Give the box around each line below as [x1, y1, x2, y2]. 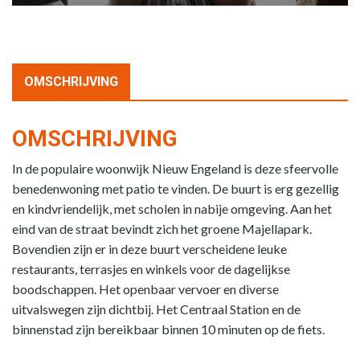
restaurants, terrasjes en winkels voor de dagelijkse [12, 261, 290, 276]
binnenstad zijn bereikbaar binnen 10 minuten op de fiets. [12, 321, 325, 337]
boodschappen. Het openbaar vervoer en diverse [12, 281, 279, 297]
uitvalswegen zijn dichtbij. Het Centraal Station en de [12, 301, 301, 317]
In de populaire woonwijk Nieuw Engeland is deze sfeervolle [12, 161, 338, 176]
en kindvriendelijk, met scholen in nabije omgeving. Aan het [12, 201, 332, 216]
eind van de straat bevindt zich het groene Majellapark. [12, 221, 312, 236]
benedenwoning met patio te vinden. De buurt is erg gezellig [12, 181, 339, 196]
